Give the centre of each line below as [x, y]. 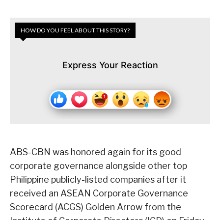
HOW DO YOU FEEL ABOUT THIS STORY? [75, 30]
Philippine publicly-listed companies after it [98, 180]
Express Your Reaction [110, 65]
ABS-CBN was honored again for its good [96, 152]
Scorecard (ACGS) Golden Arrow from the [96, 207]
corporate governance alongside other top [98, 166]
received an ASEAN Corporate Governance [99, 193]
